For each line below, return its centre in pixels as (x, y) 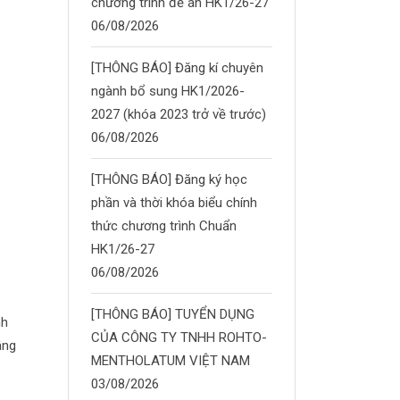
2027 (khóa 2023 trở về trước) (179, 114)
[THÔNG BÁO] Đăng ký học (169, 179)
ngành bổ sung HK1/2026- (168, 91)
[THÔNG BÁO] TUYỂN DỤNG (173, 314)
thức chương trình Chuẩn (164, 226)
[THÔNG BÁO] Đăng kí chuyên (177, 68)
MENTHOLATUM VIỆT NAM (171, 361)
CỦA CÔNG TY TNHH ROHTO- (179, 337)
